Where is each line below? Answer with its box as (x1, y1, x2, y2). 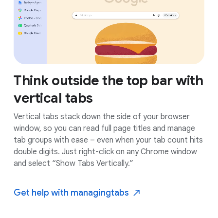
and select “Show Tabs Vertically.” (14, 159, 133, 169)
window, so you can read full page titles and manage (14, 124, 195, 134)
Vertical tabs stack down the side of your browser (14, 112, 190, 122)
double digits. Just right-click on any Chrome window (14, 147, 197, 157)
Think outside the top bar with (14, 72, 203, 90)
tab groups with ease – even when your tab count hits (14, 135, 203, 145)
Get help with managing (14, 187, 111, 199)
